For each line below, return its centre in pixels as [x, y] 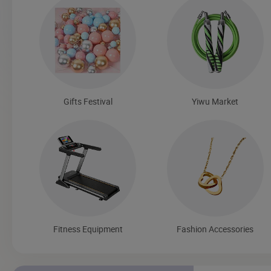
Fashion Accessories [215, 229]
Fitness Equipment [88, 229]
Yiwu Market [215, 101]
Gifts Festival [88, 101]
